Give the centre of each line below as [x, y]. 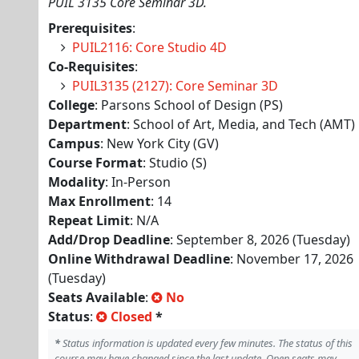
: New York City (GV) [159, 143]
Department [87, 124]
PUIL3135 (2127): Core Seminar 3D [175, 86]
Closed [131, 317]
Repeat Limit [89, 220]
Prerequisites [90, 28]
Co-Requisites [91, 67]
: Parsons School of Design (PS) [189, 105]
